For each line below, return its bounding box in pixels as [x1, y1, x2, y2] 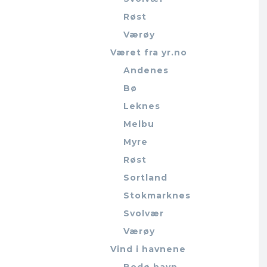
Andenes [123, 65, 169, 76]
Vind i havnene [110, 244, 187, 254]
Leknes [123, 101, 161, 111]
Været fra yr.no [110, 47, 188, 58]
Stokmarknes [123, 190, 191, 201]
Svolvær [123, 208, 164, 219]
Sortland [123, 172, 168, 183]
